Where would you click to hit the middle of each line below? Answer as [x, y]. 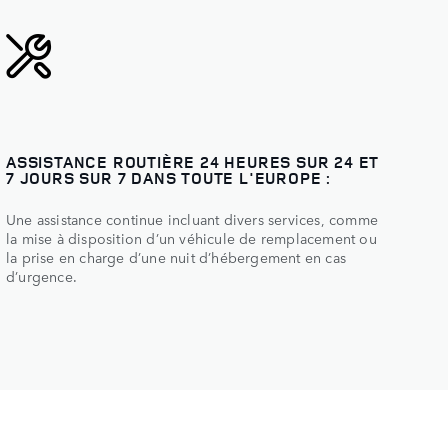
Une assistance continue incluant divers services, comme [191, 218]
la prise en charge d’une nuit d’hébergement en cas [175, 256]
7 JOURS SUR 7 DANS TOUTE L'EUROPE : [168, 177]
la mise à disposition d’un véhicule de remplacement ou [191, 237]
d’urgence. [41, 275]
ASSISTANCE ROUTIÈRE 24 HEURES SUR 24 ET [192, 161]
